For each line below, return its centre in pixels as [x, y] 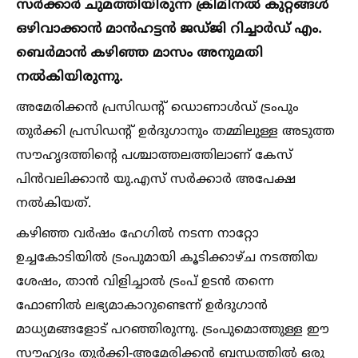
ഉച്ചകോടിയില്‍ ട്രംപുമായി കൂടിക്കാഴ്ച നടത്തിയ [167, 258]
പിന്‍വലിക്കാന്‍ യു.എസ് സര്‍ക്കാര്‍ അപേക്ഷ [156, 179]
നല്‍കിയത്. [54, 203]
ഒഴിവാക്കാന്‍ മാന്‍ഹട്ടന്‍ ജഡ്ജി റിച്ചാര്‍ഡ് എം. [169, 29]
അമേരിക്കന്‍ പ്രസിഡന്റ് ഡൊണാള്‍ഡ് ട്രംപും [157, 107]
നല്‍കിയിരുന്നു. [70, 77]
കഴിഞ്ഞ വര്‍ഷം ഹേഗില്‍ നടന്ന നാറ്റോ [137, 234]
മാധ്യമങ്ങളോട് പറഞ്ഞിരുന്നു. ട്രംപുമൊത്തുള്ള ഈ [173, 330]
